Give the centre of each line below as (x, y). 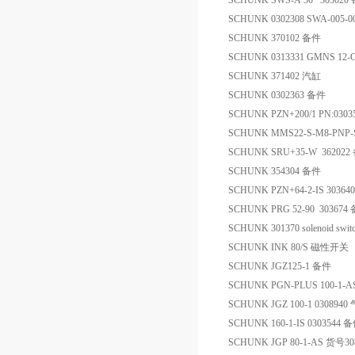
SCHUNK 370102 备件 (275, 38)
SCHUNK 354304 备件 (275, 171)
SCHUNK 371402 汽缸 (275, 76)
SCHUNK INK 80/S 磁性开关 (288, 247)
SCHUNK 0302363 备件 (277, 95)
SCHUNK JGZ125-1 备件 (280, 266)
